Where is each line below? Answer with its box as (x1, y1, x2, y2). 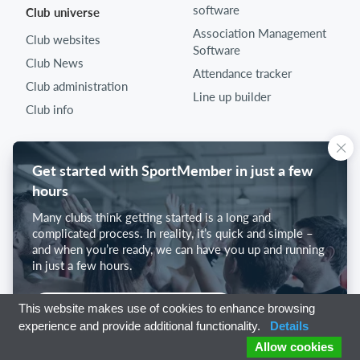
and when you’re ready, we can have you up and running (32, 242, 325, 256)
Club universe (26, 5, 100, 20)
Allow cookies (255, 340, 333, 354)
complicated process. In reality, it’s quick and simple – (32, 226, 313, 240)
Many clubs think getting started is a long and (32, 210, 271, 224)
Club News (26, 55, 84, 71)
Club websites (26, 32, 100, 47)
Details (270, 319, 309, 333)
